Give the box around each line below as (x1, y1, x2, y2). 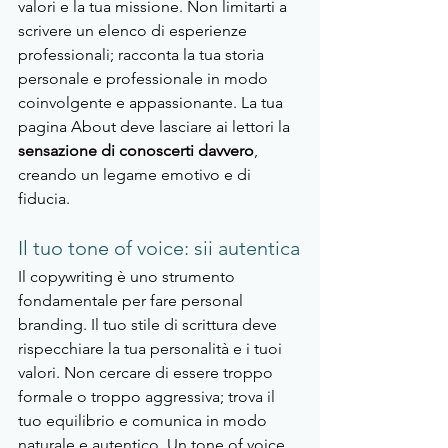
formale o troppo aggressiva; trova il (18, 387, 279, 407)
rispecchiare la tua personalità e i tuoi (18, 339, 286, 359)
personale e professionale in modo (18, 69, 272, 89)
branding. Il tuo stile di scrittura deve (18, 315, 281, 335)
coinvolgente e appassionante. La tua (18, 93, 287, 113)
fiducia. (18, 189, 70, 209)
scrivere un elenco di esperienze (18, 21, 251, 41)
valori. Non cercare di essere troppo (18, 363, 277, 383)
